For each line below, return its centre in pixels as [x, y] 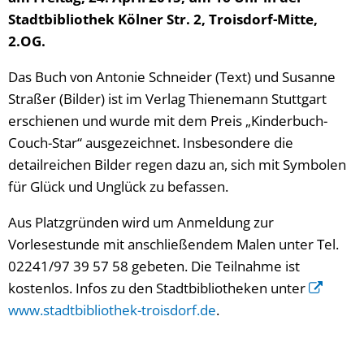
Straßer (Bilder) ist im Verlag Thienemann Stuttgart [167, 99]
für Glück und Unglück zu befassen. [118, 186]
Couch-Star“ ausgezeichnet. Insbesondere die [151, 143]
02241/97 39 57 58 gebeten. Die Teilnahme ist [154, 266]
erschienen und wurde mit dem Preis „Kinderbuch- [168, 121]
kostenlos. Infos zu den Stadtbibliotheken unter [158, 288]
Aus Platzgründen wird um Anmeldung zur [141, 222]
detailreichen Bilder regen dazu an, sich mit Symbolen [177, 165]
